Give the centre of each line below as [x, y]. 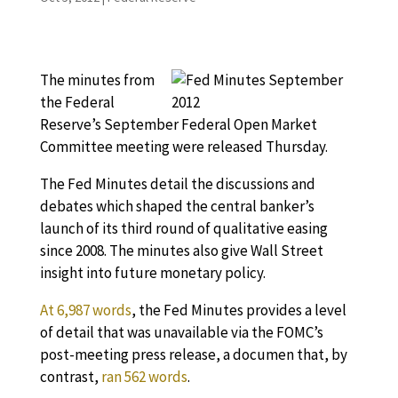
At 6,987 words [85, 310]
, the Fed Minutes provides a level [239, 310]
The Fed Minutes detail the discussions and [177, 184]
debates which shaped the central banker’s [177, 206]
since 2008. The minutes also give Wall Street [181, 251]
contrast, [70, 377]
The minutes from [97, 80]
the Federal [77, 102]
